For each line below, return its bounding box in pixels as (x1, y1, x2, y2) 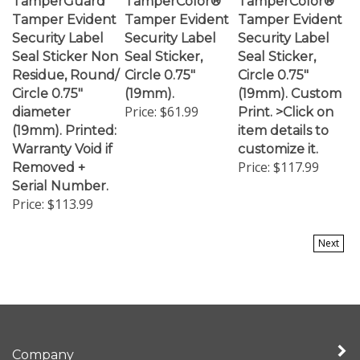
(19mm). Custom (238, 72, 342, 87)
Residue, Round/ (12, 53, 119, 68)
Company (12, 333, 74, 348)
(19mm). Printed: (12, 108, 117, 124)
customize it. (238, 127, 318, 142)
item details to (238, 108, 329, 124)
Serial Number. (12, 164, 108, 179)
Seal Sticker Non (12, 35, 118, 50)
